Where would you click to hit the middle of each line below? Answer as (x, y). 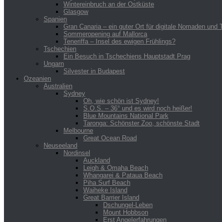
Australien (58, 86)
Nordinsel (77, 153)
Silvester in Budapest (94, 71)
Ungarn (54, 63)
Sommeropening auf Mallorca (105, 34)
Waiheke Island (105, 190)
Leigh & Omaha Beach (116, 167)
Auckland (97, 160)
